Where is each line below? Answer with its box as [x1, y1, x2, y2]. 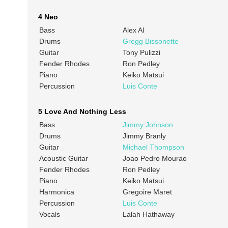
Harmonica [39, 188, 74, 196]
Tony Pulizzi [122, 48, 160, 57]
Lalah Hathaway [122, 210, 175, 219]
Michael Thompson [122, 143, 184, 152]
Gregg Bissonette [122, 37, 179, 46]
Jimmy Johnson [122, 121, 173, 129]
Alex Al [122, 26, 144, 35]
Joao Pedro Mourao [122, 154, 187, 163]
